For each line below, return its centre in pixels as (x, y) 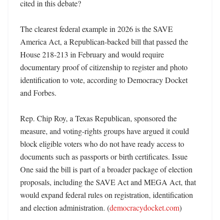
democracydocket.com (144, 207)
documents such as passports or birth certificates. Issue (104, 156)
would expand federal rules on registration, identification (107, 195)
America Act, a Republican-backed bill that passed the (104, 41)
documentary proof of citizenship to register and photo (104, 67)
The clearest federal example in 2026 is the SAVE (96, 29)
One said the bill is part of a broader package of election (106, 169)
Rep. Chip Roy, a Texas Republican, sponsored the (98, 118)
